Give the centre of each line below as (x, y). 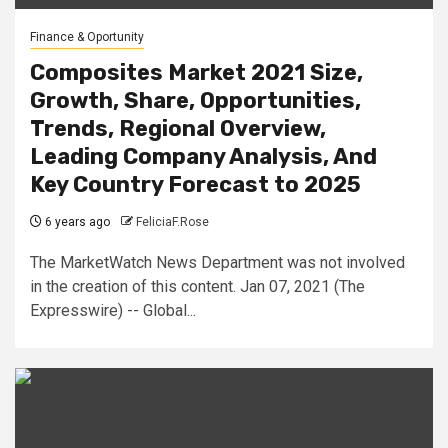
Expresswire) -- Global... (113, 310)
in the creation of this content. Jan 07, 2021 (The (197, 286)
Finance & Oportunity (87, 36)
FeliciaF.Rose (172, 221)
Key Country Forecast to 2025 (195, 184)
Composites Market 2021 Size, (196, 72)
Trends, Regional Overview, (178, 128)
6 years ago (76, 221)
